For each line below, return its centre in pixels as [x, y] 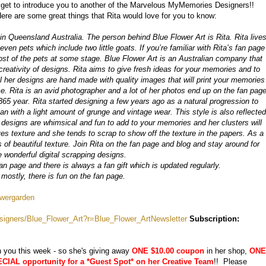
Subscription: [214, 218]
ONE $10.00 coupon [168, 251]
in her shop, [227, 251]
